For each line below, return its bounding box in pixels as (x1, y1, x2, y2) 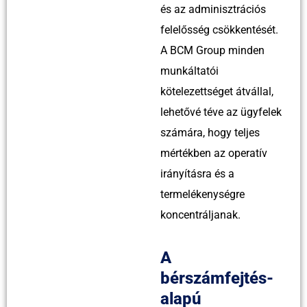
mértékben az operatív (160, 146, 267, 160)
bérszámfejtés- (160, 268, 273, 288)
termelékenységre (160, 187, 245, 201)
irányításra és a (160, 167, 234, 180)
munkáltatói (160, 64, 219, 77)
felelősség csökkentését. (160, 23, 278, 36)
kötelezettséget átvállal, (160, 84, 273, 98)
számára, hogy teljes (160, 125, 260, 139)
